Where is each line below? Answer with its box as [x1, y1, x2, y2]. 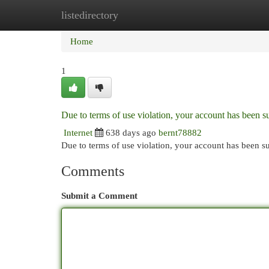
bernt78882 [159, 127, 202, 138]
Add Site [204, 10, 236, 20]
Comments [61, 163, 124, 179]
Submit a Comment [61, 190, 138, 201]
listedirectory [61, 9, 118, 21]
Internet [64, 127, 92, 138]
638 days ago [106, 127, 156, 138]
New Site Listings [120, 10, 186, 20]
